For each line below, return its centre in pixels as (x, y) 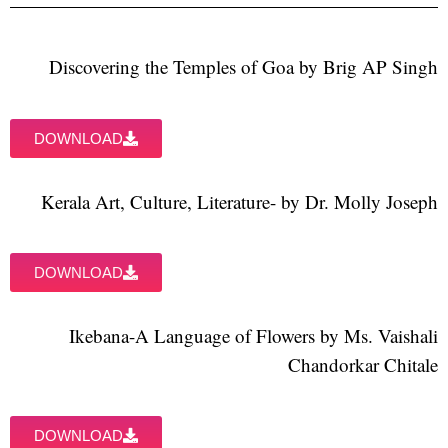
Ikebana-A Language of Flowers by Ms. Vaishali (253, 335)
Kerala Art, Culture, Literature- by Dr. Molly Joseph (239, 201)
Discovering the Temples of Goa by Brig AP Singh (243, 67)
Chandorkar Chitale (363, 364)
